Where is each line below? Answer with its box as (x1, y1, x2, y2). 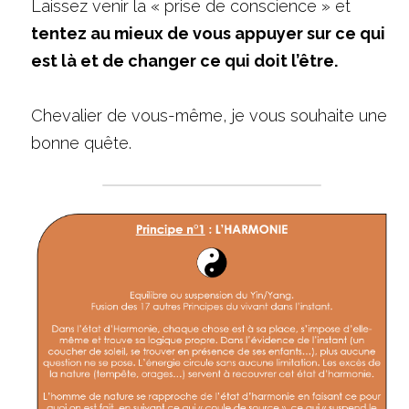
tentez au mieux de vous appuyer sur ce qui (31, 24, 385, 43)
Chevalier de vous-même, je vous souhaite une (31, 106, 387, 125)
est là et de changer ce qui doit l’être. (31, 51, 338, 70)
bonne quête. (31, 133, 131, 152)
